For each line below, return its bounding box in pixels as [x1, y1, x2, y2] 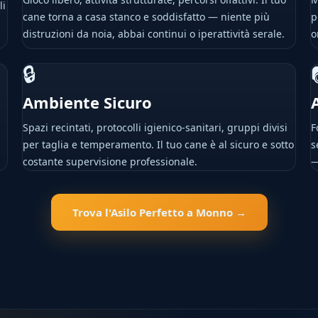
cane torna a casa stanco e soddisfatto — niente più [22, 10, 270, 23]
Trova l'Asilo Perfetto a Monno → [72, 205, 246, 219]
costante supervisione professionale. [22, 155, 197, 168]
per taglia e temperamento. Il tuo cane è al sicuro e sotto [22, 138, 294, 151]
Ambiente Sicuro [22, 92, 152, 113]
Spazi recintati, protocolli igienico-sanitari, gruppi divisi [22, 121, 287, 134]
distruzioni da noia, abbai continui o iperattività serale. [22, 27, 285, 40]
